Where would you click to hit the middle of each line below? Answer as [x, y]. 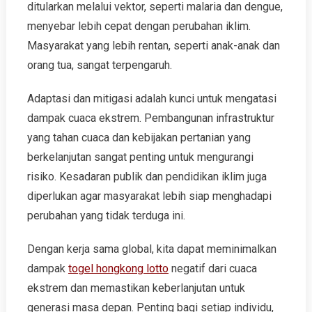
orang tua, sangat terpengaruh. [99, 65]
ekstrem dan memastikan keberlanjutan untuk [136, 288]
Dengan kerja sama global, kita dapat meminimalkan [151, 249]
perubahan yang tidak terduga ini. [106, 216]
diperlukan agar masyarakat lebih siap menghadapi [149, 196]
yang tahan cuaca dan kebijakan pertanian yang [139, 138]
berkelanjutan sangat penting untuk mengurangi [140, 157]
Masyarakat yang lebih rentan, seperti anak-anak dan [153, 46]
